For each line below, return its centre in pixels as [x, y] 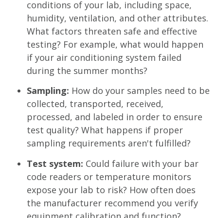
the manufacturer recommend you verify [112, 203]
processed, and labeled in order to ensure [115, 117]
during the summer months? [87, 70]
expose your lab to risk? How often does [111, 190]
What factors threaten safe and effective [112, 31]
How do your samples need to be [141, 91]
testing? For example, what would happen [115, 44]
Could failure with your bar [141, 163]
